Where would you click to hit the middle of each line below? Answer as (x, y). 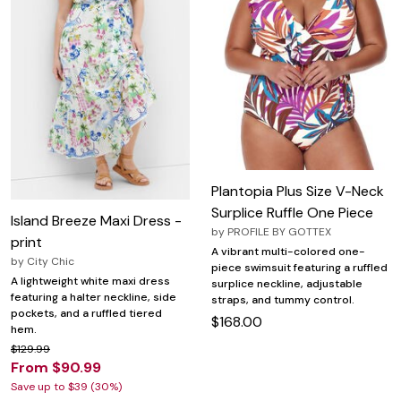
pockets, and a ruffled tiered (86, 314)
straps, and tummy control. (283, 300)
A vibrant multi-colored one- (288, 252)
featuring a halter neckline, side (94, 298)
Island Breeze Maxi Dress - (96, 221)
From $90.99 (56, 368)
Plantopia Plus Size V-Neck (298, 192)
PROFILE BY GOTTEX (279, 232)
